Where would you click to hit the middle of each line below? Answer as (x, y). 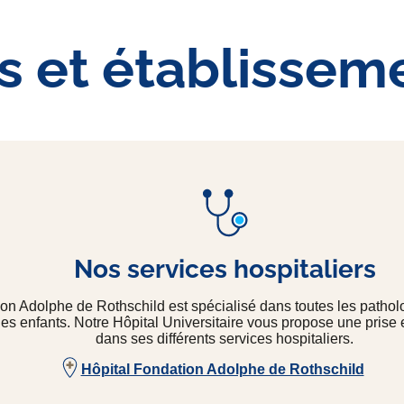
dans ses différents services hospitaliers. (225, 339)
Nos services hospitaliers (225, 270)
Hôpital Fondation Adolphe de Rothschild (222, 370)
